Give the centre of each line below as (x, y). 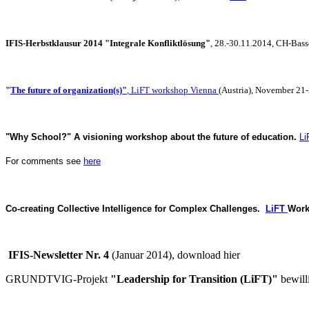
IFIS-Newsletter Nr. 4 (59, 255)
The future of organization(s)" (69, 90)
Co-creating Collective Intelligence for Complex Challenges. (133, 208)
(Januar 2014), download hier (175, 255)
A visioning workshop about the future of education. (185, 137)
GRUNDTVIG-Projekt (58, 279)
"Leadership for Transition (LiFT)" (194, 279)
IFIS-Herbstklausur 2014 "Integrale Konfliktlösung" (108, 43)
